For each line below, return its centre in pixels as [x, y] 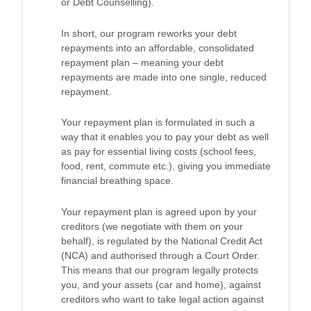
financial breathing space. [117, 181]
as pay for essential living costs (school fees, [159, 152]
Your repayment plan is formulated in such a [158, 123]
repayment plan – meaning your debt [142, 62]
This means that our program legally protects [160, 270]
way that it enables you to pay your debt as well [165, 137]
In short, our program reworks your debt [149, 33]
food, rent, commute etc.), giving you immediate [166, 166]
